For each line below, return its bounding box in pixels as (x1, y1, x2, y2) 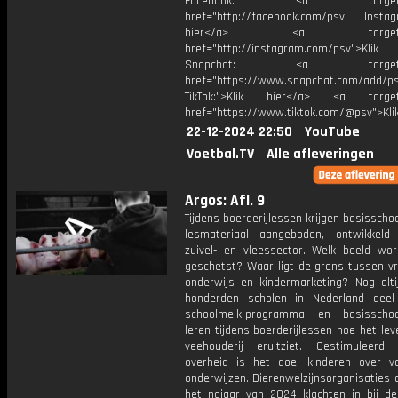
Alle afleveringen (267, 145, 374, 163)
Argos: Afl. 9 (185, 191, 265, 211)
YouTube (305, 123, 360, 141)
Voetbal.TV (187, 145, 254, 163)
